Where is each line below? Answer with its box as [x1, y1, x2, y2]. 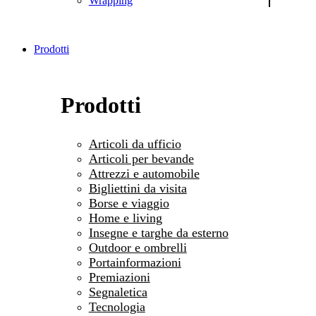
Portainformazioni [88, 255, 181, 270]
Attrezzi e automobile [88, 166, 200, 181]
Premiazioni [88, 270, 150, 285]
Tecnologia [88, 300, 145, 315]
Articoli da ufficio [88, 137, 181, 152]
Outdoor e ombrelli [88, 241, 187, 255]
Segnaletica [88, 285, 147, 300]
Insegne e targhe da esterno [88, 226, 229, 241]
